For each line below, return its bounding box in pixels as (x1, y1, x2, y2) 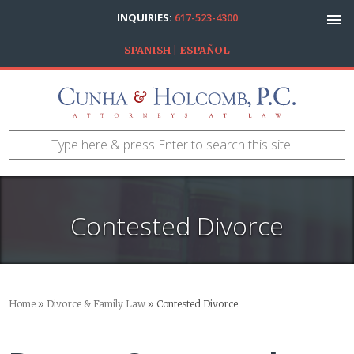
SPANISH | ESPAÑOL (124, 43, 230, 56)
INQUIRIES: (116, 10, 175, 24)
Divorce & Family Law (47, 297, 146, 310)
